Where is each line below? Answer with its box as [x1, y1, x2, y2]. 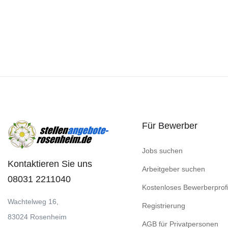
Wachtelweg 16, [8, 197, 59, 206]
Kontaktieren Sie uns [8, 159, 92, 169]
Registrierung [142, 202, 185, 210]
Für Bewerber [142, 121, 197, 131]
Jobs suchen [142, 147, 183, 155]
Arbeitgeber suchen [142, 165, 205, 173]
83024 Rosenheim [8, 213, 67, 221]
